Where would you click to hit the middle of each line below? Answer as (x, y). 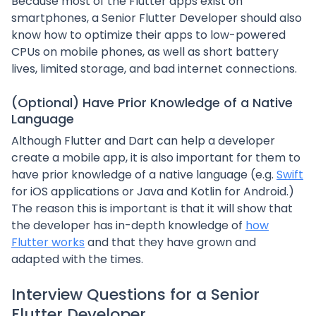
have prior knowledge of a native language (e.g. (144, 175)
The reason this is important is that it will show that (152, 208)
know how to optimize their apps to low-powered (148, 35)
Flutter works (48, 242)
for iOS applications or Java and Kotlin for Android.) (153, 192)
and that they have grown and (170, 242)
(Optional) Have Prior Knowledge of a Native (152, 103)
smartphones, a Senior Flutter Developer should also (157, 18)
